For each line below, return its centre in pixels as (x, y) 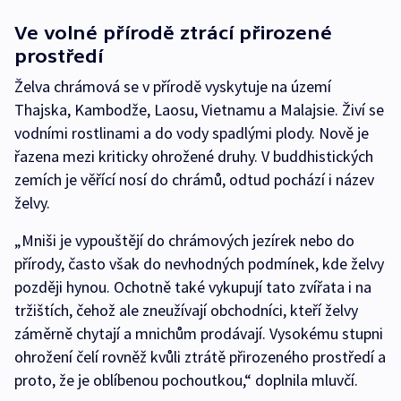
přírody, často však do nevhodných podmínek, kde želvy (199, 264)
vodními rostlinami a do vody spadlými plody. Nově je (192, 133)
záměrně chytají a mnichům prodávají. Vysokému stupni (199, 334)
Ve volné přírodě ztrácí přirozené (173, 33)
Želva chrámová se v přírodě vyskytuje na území (173, 87)
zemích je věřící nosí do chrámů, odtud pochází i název (194, 180)
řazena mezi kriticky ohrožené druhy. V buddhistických (194, 157)
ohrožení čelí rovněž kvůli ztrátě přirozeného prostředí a (200, 357)
